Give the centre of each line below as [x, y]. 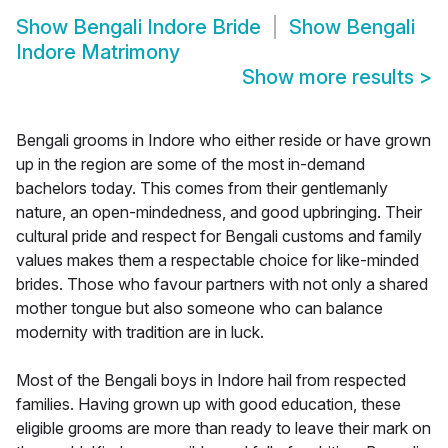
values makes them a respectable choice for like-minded [217, 260]
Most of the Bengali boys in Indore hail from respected [211, 380]
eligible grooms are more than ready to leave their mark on [223, 428]
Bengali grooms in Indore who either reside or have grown [223, 140]
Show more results [330, 77]
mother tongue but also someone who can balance [199, 308]
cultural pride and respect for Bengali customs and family [219, 236]
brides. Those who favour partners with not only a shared [222, 284]
